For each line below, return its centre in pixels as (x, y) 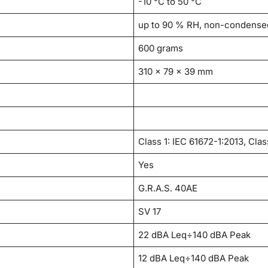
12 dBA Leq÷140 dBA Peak (194, 258)
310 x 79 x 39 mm (176, 72)
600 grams (161, 48)
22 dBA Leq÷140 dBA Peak (195, 235)
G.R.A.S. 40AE (168, 188)
